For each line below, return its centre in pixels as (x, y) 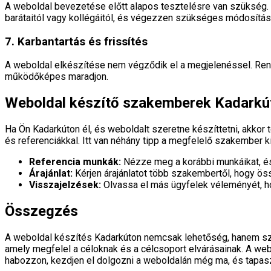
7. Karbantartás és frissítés (76, 41)
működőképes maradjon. (57, 77)
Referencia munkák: (75, 162)
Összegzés (41, 211)
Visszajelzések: (65, 185)
